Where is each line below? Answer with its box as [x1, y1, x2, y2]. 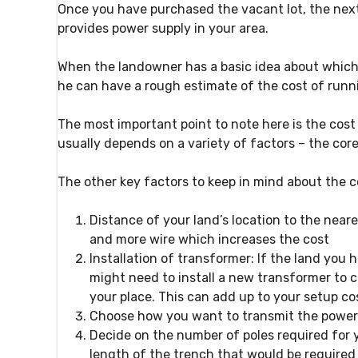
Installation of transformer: [89, 251, 254, 267]
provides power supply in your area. [58, 21, 268, 37]
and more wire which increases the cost [89, 232, 332, 248]
